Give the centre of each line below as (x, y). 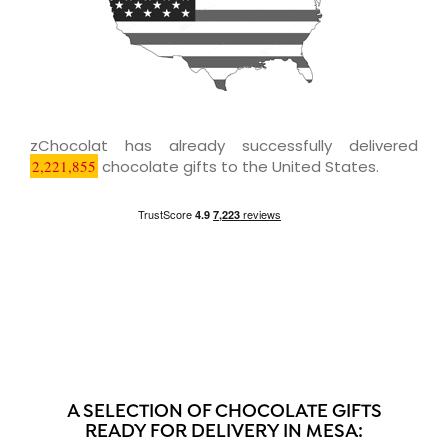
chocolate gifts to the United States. (238, 166)
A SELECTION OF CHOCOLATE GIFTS (224, 412)
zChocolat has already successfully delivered (224, 145)
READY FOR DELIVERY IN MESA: (224, 432)
